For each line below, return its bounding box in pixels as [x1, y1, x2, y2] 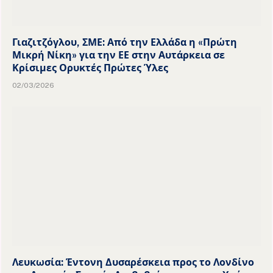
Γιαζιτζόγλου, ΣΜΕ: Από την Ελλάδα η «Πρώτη [12, 36, 237, 48]
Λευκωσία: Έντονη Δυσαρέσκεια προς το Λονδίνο [12, 257, 254, 269]
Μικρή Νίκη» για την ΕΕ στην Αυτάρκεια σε [12, 49, 225, 61]
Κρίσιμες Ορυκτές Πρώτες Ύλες [12, 62, 168, 74]
